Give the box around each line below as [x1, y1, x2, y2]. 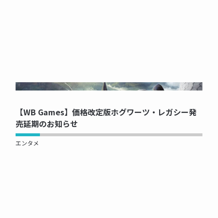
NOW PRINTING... [83, 82, 135, 91]
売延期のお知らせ [16, 118, 78, 130]
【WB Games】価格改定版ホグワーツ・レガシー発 [16, 106, 197, 118]
